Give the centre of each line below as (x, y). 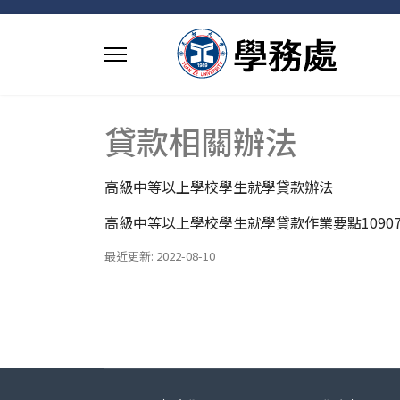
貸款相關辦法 (201, 140)
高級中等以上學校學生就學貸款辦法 (219, 187)
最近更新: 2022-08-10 (160, 256)
